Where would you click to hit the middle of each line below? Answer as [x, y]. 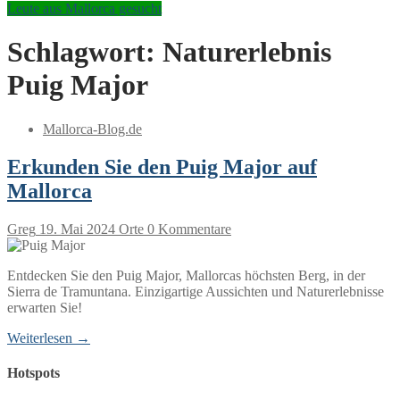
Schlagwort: [85, 52]
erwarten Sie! [45, 307]
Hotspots [33, 372]
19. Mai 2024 [77, 229]
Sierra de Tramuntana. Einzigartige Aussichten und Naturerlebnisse [196, 291]
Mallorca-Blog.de [92, 129]
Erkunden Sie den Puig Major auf [162, 167]
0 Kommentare [187, 229]
